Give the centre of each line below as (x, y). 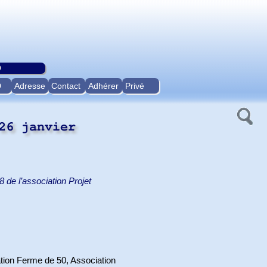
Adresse (30, 86)
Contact (66, 86)
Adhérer (103, 86)
